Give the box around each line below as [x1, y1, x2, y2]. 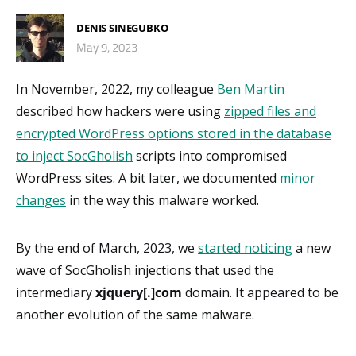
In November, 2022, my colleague [16, 79, 217, 98]
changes [16, 191, 66, 209]
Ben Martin [217, 79, 284, 98]
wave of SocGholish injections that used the [16, 261, 274, 279]
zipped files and [224, 102, 316, 120]
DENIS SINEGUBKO [76, 21, 168, 36]
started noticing [198, 238, 292, 257]
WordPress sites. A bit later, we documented [16, 168, 280, 187]
